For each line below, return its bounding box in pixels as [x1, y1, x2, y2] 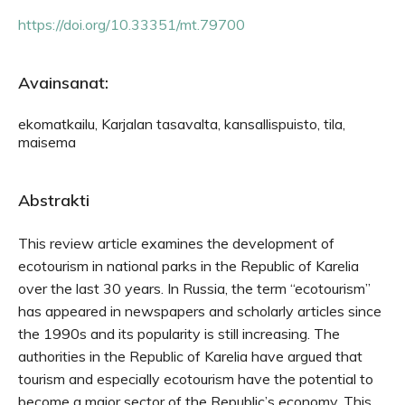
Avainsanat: [18, 72, 108, 93]
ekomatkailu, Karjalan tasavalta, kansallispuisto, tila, [18, 115, 345, 133]
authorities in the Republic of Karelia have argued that [18, 347, 363, 365]
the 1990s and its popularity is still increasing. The [18, 325, 340, 343]
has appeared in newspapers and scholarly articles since [18, 302, 381, 320]
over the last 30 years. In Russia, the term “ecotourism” [18, 279, 371, 297]
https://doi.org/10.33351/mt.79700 [18, 15, 245, 33]
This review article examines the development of [18, 234, 334, 252]
